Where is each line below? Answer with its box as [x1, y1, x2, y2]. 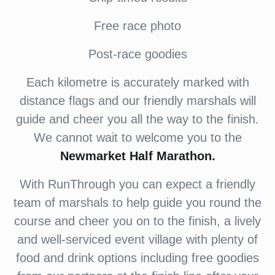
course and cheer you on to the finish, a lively [14, 214, 261, 228]
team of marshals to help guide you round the [14, 196, 261, 209]
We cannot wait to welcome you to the [33, 131, 242, 144]
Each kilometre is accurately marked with [26, 76, 249, 89]
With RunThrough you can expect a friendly [20, 177, 255, 191]
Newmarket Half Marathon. [60, 149, 215, 163]
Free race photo [94, 19, 181, 33]
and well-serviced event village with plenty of [17, 233, 258, 246]
